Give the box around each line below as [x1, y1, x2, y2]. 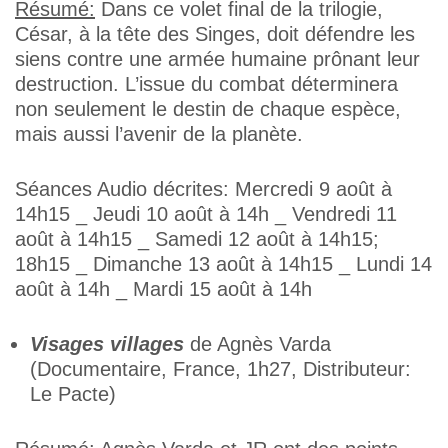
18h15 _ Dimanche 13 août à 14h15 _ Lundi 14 [15, 253, 432, 275]
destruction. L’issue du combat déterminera [15, 73, 398, 95]
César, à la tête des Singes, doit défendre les [15, 23, 415, 45]
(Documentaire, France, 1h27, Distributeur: [30, 358, 411, 380]
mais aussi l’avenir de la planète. [15, 123, 303, 145]
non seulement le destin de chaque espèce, [15, 98, 401, 120]
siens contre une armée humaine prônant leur [15, 48, 420, 70]
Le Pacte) [30, 383, 116, 405]
